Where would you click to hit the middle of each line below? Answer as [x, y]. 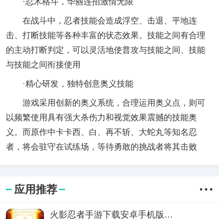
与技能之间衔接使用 [43, 65]
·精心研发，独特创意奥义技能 [69, 84]
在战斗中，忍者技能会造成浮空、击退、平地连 [101, 21]
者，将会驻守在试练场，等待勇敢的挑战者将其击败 [101, 147]
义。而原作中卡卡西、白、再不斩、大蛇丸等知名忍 [101, 132]
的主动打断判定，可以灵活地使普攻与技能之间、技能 [105, 50]
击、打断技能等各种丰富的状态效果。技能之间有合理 [105, 36]
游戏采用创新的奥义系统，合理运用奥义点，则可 [105, 103]
